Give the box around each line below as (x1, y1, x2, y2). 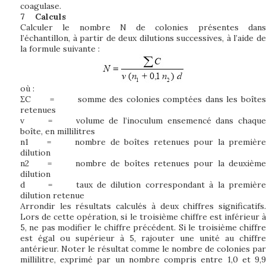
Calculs (35, 11, 66, 22)
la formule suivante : (20, 43, 100, 54)
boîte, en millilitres (20, 126, 95, 137)
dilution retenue (20, 190, 84, 201)
